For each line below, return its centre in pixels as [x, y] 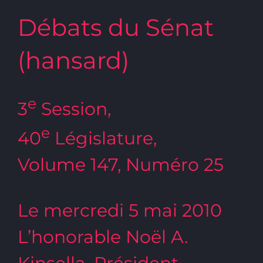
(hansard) [73, 60]
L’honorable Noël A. [103, 237]
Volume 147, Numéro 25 [121, 164]
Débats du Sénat [116, 27]
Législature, [103, 138]
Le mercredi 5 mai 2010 [120, 210]
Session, [74, 109]
